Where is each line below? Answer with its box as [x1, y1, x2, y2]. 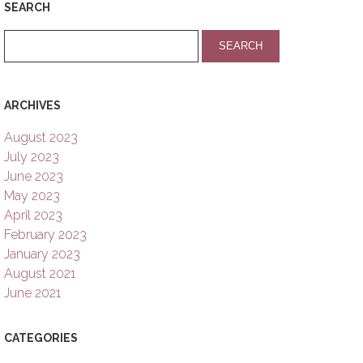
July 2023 [3, 148, 59, 164]
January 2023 [3, 246, 80, 262]
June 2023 [3, 168, 63, 184]
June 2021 [3, 284, 61, 301]
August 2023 [3, 129, 78, 145]
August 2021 [3, 265, 75, 281]
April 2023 [3, 207, 62, 223]
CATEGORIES [3, 331, 78, 344]
